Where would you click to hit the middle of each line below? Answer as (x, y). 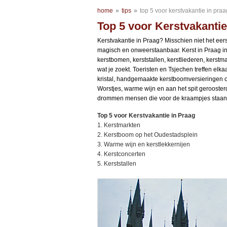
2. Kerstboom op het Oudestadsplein (147, 135)
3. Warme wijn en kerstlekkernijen (144, 144)
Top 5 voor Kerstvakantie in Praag (146, 116)
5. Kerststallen (117, 164)
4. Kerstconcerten (121, 154)
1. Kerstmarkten (119, 125)
